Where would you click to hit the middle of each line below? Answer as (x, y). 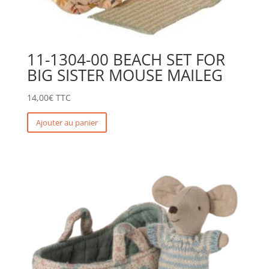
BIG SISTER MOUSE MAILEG (125, 75)
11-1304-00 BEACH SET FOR (126, 60)
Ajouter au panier (67, 122)
